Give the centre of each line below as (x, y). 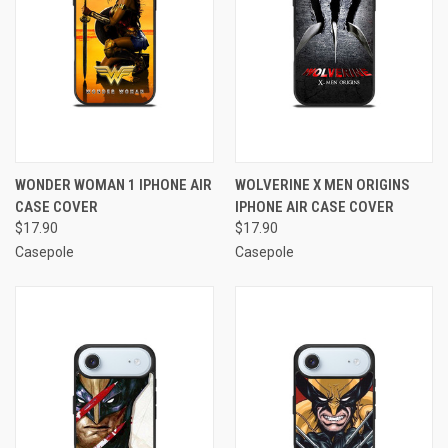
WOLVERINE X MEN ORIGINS (322, 184)
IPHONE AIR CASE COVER (314, 206)
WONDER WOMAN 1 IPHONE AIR (113, 184)
